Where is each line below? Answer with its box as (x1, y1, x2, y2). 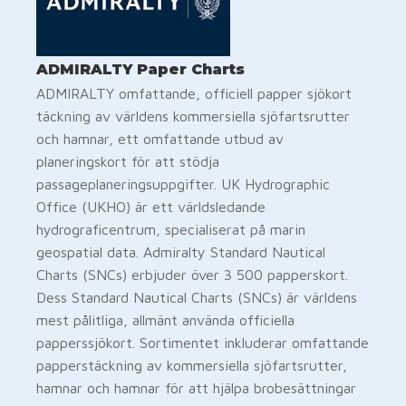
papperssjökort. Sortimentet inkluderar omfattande (36, 333, 369, 351)
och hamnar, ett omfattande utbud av (36, 130, 284, 147)
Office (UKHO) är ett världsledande (36, 198, 266, 215)
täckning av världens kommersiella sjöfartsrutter (36, 107, 350, 124)
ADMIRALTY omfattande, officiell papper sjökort (36, 84, 352, 101)
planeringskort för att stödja (36, 152, 219, 169)
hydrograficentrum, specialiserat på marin (36, 220, 305, 237)
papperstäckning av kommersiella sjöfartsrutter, (36, 356, 347, 373)
